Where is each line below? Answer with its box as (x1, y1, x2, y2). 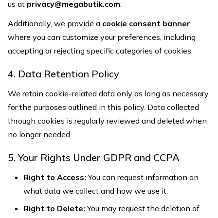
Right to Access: (23, 172, 86, 182)
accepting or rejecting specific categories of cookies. (8, 46, 193, 55)
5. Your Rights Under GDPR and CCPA (8, 151, 180, 163)
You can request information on (86, 172, 199, 182)
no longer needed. (8, 129, 72, 139)
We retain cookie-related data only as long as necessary (8, 89, 209, 98)
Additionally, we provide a (8, 18, 102, 28)
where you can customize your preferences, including (8, 32, 196, 42)
